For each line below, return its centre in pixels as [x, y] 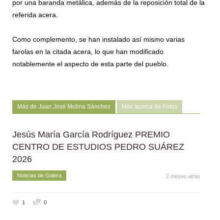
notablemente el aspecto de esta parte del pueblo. [90, 64]
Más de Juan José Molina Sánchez [64, 107]
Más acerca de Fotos [150, 107]
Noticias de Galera [39, 176]
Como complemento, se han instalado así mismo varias [98, 40]
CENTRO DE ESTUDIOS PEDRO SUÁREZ [98, 147]
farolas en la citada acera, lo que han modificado [88, 52]
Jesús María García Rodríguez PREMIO [91, 135]
